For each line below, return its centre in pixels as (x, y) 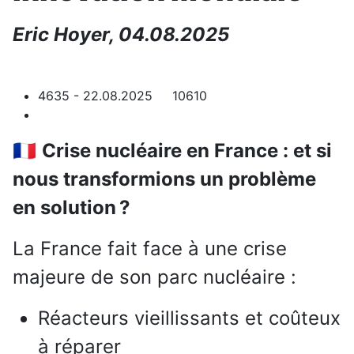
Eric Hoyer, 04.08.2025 (121, 35)
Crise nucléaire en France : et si (187, 151)
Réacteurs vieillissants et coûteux (189, 318)
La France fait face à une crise (150, 249)
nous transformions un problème (164, 179)
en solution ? (72, 208)
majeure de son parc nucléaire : (154, 277)
